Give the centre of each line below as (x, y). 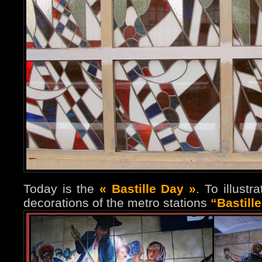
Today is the (62, 189)
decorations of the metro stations (117, 203)
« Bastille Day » (148, 189)
